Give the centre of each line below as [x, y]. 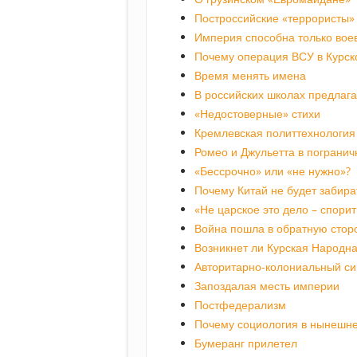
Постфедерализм [240, 305]
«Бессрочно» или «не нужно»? [273, 171]
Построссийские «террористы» [275, 18]
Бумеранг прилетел [246, 343]
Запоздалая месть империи [267, 286]
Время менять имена [250, 76]
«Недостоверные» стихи [257, 114]
